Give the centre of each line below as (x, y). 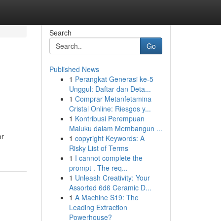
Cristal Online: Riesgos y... (110, 109)
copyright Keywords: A (110, 138)
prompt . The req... (98, 168)
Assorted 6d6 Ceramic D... (110, 187)
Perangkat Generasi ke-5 (114, 79)
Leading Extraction (98, 207)
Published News (74, 69)
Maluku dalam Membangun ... (115, 128)
